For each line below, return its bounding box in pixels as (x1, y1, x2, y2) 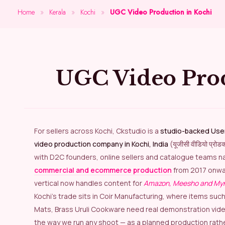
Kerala (49, 7, 66, 17)
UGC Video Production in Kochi (110, 7, 211, 17)
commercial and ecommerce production (34, 165, 172, 175)
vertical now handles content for (34, 178, 144, 188)
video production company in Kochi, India (34, 139, 168, 149)
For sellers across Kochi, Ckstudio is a (38, 126, 160, 136)
